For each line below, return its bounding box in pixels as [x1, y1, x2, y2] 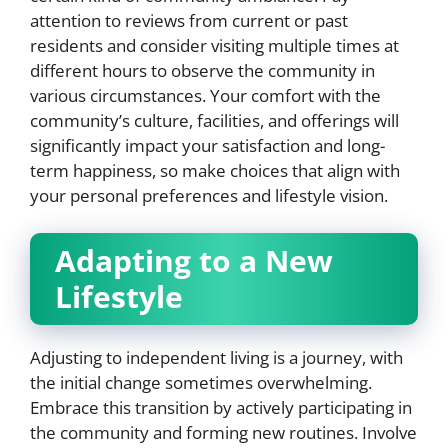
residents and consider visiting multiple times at [30, 33, 399, 57]
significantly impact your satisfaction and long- [30, 133, 385, 157]
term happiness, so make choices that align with [30, 158, 400, 182]
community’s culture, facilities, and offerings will [30, 108, 399, 132]
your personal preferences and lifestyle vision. [30, 183, 388, 207]
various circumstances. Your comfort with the [30, 83, 381, 107]
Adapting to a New [55, 240, 333, 281]
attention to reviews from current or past [30, 8, 348, 32]
